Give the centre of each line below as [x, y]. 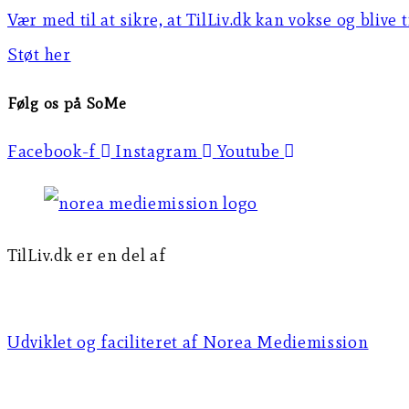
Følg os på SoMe [67, 103]
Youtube [248, 152]
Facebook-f [52, 152]
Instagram [157, 152]
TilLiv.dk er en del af [87, 256]
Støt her [39, 55]
